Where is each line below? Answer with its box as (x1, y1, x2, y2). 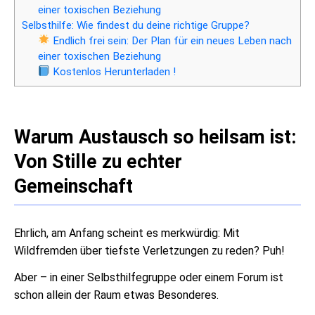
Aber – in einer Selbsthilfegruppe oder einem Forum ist (14, 270, 283, 284)
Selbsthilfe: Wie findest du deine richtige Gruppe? (22, 18, 250, 32)
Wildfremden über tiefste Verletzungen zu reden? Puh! (14, 244, 285, 258)
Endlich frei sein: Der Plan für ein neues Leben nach (50, 34, 292, 47)
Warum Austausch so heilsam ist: (14, 125, 297, 148)
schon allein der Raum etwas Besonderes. (14, 288, 219, 302)
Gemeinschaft (14, 174, 133, 198)
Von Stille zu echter (14, 150, 182, 173)
